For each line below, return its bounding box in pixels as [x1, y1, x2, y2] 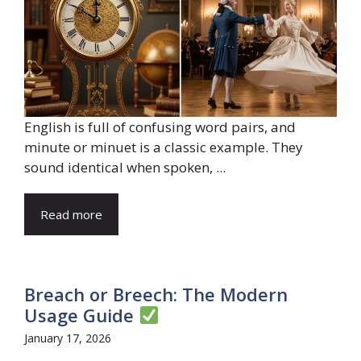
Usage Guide [24, 302, 139, 327]
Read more [40, 205, 102, 222]
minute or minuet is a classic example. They [24, 137, 303, 156]
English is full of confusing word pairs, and [24, 117, 296, 136]
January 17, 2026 [24, 330, 111, 346]
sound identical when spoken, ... [24, 157, 226, 176]
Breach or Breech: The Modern [24, 281, 288, 306]
